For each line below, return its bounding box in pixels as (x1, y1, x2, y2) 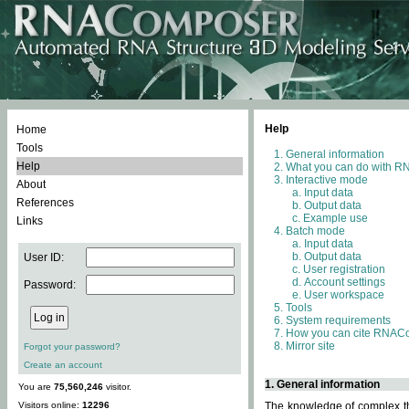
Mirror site (286, 340, 335, 352)
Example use (303, 212, 368, 225)
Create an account (24, 360, 102, 370)
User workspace (304, 288, 384, 301)
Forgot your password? (24, 341, 121, 351)
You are (18, 382, 54, 392)
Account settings (304, 276, 385, 288)
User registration (303, 263, 385, 276)
